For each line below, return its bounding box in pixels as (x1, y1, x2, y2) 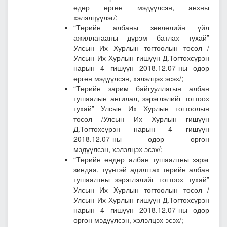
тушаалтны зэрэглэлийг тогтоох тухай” (73, 174, 209, 185)
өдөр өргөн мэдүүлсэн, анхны (73, 2, 209, 13)
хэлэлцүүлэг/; (73, 12, 118, 23)
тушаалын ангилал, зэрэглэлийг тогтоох (73, 93, 209, 104)
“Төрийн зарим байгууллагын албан (73, 83, 209, 94)
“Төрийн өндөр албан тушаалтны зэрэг (73, 154, 209, 165)
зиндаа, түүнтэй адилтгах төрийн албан (73, 164, 209, 175)
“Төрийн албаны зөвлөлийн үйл (73, 22, 209, 33)
